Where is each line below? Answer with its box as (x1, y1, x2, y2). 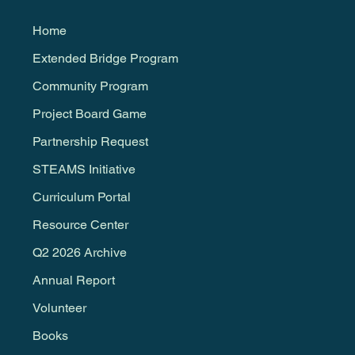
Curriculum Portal (32, 189, 131, 204)
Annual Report (32, 272, 115, 288)
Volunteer (32, 300, 86, 315)
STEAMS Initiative (32, 161, 136, 177)
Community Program (32, 78, 148, 94)
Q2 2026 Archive (32, 244, 127, 260)
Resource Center (32, 216, 128, 232)
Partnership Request (32, 133, 148, 149)
